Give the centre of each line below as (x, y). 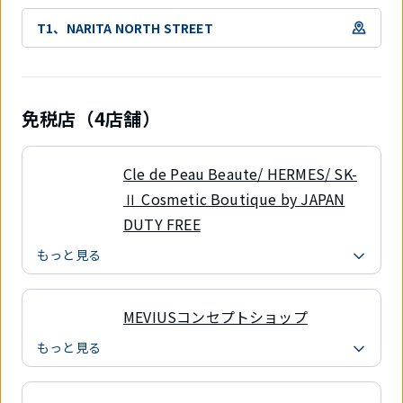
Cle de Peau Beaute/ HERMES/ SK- (240, 174)
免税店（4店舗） (91, 119)
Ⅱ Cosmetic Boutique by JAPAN (234, 199)
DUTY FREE (162, 224)
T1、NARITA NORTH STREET (125, 27)
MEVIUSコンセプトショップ (215, 317)
